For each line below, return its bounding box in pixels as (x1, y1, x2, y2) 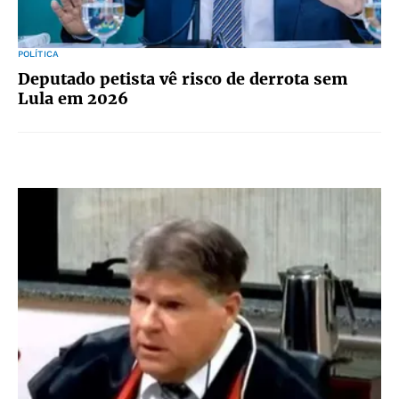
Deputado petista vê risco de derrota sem (18, 69, 347, 89)
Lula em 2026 (18, 88, 128, 109)
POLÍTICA (18, 49, 59, 59)
